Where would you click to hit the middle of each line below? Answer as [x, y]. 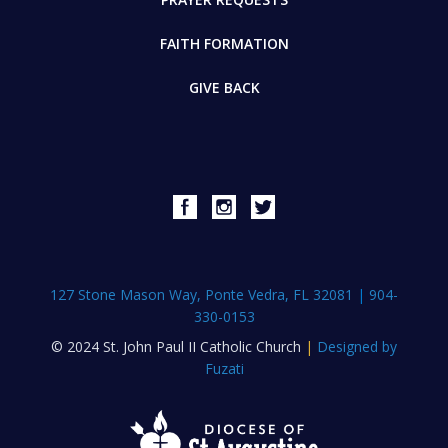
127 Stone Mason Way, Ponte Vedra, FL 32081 [203, 294]
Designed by [357, 346]
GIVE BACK [224, 87]
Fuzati [224, 368]
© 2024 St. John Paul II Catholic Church [178, 346]
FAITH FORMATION [224, 43]
